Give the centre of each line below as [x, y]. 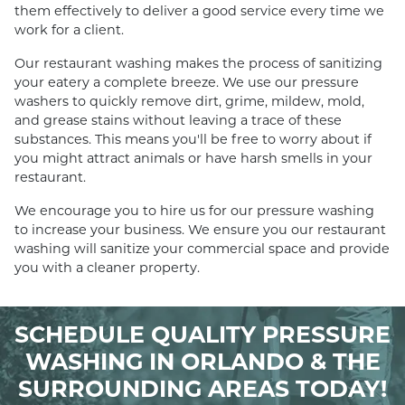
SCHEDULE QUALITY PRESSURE [202, 335]
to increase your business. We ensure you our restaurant [200, 230]
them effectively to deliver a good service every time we [199, 11]
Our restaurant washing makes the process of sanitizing [198, 64]
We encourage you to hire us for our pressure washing [194, 211]
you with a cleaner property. [107, 268]
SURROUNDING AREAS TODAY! [202, 389]
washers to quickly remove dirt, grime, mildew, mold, [189, 102]
